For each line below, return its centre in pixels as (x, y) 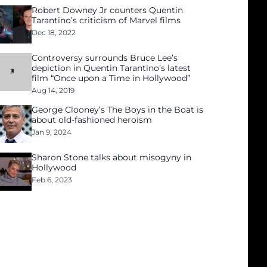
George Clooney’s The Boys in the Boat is (118, 110)
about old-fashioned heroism (92, 120)
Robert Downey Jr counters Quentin (108, 10)
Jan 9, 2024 (52, 132)
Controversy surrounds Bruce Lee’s (105, 58)
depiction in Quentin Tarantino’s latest (111, 68)
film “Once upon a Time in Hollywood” (111, 78)
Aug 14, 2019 (53, 90)
